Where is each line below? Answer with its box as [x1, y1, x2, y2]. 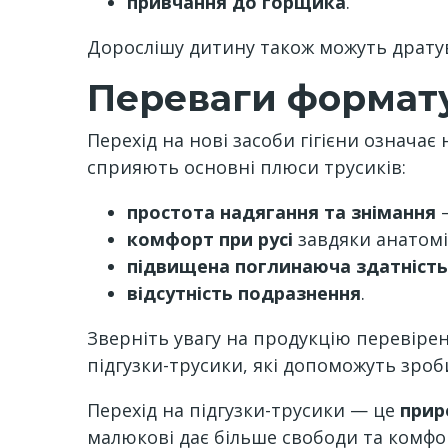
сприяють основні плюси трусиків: [87, 155, 406, 179]
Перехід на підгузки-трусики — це [87, 398, 400, 422]
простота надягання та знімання [127, 200, 436, 224]
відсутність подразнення [127, 281, 361, 305]
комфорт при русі [127, 227, 293, 251]
